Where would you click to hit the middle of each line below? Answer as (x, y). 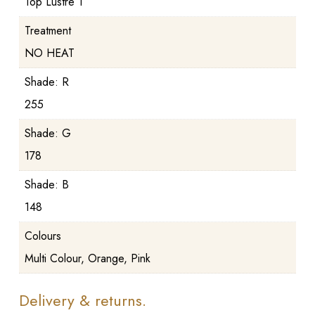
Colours (43, 236)
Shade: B (46, 184)
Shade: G (47, 133)
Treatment (47, 30)
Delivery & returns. (82, 300)
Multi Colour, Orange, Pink (87, 258)
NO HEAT (49, 53)
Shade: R (46, 82)
